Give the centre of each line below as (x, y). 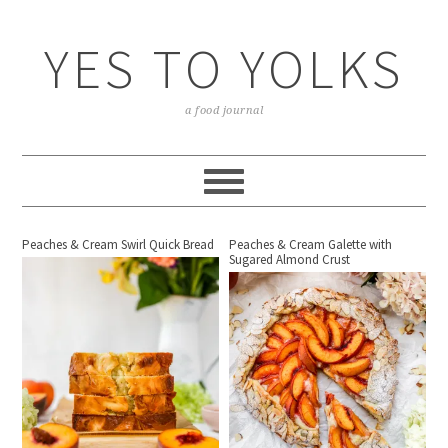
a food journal (224, 110)
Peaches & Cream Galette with (311, 244)
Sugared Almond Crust (290, 259)
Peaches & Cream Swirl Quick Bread (118, 244)
